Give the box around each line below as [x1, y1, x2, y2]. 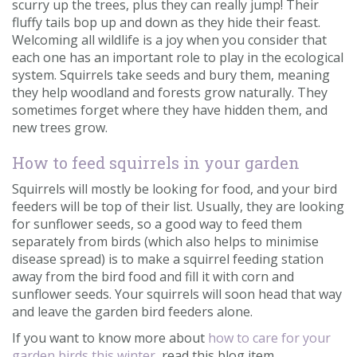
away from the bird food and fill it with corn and [12, 267, 294, 285]
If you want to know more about [12, 328, 208, 347]
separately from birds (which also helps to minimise [12, 232, 319, 250]
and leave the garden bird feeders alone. [12, 302, 253, 320]
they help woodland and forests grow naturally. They [12, 83, 328, 101]
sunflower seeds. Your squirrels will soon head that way [12, 284, 342, 303]
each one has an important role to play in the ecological [12, 48, 343, 66]
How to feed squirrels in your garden [12, 151, 304, 173]
